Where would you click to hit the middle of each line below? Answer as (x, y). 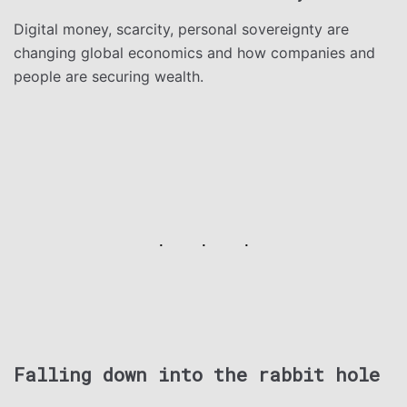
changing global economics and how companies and (194, 52)
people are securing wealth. (109, 76)
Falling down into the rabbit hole (197, 374)
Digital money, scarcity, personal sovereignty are (181, 29)
